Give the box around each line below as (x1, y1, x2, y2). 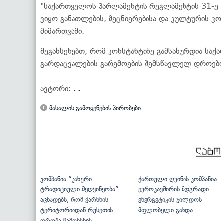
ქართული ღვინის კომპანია (138, 175, 217, 183)
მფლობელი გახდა (138, 206, 193, 214)
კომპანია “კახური (40, 175, 92, 183)
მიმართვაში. (40, 26, 84, 36)
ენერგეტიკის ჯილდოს (138, 195, 202, 203)
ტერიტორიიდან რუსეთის (40, 206, 113, 214)
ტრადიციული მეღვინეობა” (40, 185, 119, 193)
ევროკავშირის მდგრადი (138, 185, 209, 193)
